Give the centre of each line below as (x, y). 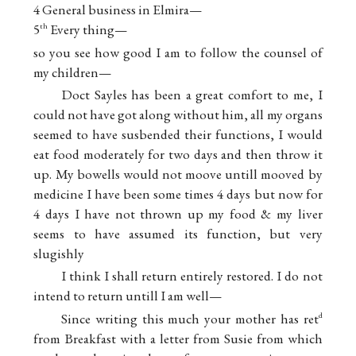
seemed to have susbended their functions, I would (178, 134)
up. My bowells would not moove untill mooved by (178, 174)
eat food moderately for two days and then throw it (178, 154)
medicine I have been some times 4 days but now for (178, 194)
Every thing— (88, 30)
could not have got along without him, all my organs (178, 114)
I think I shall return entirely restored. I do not (192, 276)
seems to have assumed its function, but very (178, 234)
